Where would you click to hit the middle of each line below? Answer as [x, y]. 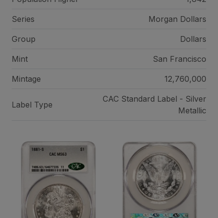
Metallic [192, 110]
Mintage [26, 79]
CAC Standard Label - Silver [154, 99]
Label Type [32, 105]
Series [23, 19]
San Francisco [179, 59]
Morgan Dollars [177, 19]
